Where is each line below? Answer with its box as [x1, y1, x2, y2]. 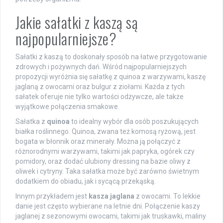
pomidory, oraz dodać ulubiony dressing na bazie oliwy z [15, 157, 191, 165]
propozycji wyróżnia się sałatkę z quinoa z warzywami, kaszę [15, 72, 206, 81]
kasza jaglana [89, 192, 134, 200]
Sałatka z [15, 117, 47, 125]
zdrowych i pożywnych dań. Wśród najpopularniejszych [15, 62, 187, 71]
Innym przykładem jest [15, 192, 89, 200]
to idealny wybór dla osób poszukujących [70, 117, 199, 125]
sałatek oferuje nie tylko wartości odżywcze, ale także [15, 92, 184, 101]
